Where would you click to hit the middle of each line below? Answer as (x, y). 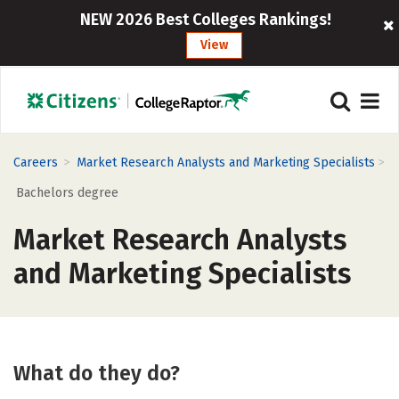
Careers (36, 163)
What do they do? (97, 373)
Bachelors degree (67, 193)
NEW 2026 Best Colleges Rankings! (205, 20)
